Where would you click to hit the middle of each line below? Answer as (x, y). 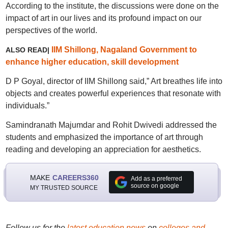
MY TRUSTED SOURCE (64, 188)
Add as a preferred (156, 179)
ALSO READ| (28, 50)
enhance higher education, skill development (92, 62)
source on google (155, 186)
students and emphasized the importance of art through (104, 137)
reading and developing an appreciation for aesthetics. (103, 149)
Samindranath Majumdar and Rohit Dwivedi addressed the (111, 125)
